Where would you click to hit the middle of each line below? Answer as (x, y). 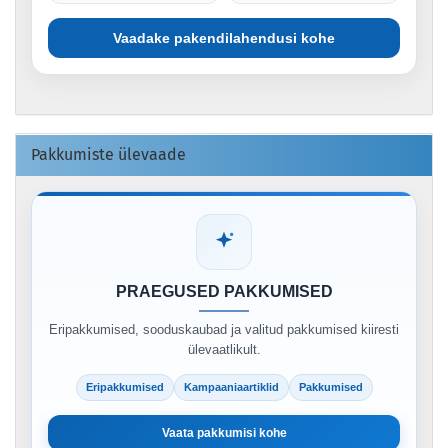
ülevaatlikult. (224, 350)
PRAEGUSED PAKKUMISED (224, 292)
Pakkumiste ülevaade (108, 155)
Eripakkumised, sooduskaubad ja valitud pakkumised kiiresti (224, 330)
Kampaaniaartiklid (231, 387)
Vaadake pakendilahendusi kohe (224, 38)
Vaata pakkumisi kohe (224, 433)
